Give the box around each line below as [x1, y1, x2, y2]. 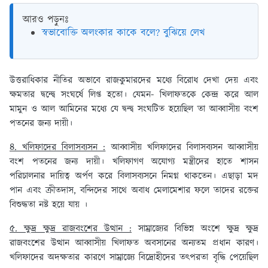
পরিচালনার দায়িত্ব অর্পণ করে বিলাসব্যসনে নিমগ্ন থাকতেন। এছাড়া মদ [10, 169, 258, 184]
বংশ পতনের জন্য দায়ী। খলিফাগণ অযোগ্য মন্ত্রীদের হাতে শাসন [10, 155, 258, 169]
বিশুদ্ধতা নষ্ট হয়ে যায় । [10, 198, 87, 212]
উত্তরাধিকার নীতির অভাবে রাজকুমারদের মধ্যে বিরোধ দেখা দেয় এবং [10, 74, 258, 88]
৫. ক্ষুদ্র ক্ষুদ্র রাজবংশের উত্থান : [10, 222, 132, 236]
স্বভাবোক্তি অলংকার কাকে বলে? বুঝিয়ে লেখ [42, 26, 205, 41]
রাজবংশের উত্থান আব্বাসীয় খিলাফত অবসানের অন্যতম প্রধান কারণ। [10, 236, 258, 251]
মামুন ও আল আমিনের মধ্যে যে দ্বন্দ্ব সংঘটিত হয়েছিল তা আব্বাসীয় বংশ [10, 102, 258, 117]
